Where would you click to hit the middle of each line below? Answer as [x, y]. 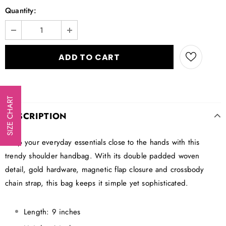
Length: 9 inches [52, 212]
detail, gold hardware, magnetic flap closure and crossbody [105, 170]
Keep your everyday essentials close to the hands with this [102, 143]
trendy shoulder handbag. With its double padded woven [102, 156]
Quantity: [21, 10]
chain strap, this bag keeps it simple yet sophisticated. [97, 183]
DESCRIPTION [36, 116]
